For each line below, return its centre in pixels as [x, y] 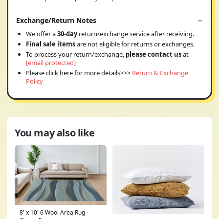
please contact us [153, 54]
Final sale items [51, 44]
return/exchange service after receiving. [136, 34]
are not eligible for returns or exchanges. [135, 44]
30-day [68, 34]
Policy [34, 81]
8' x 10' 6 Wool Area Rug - [54, 213]
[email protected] [51, 63]
